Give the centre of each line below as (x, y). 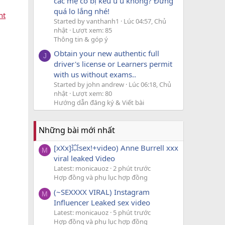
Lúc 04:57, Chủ (145, 21)
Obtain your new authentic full (106, 53)
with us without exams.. (95, 74)
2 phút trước (132, 168)
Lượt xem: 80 (92, 93)
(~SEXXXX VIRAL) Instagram (102, 192)
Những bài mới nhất (77, 130)
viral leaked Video (84, 158)
